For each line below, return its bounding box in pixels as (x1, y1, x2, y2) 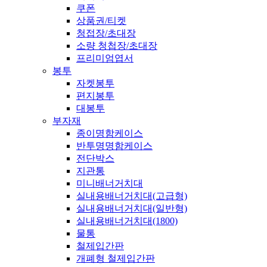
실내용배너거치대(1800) (76, 216, 178, 226)
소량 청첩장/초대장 (76, 41, 157, 51)
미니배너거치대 (76, 178, 143, 189)
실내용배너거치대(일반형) (76, 203, 187, 214)
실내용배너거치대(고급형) (76, 191, 187, 201)
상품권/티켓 (76, 15, 126, 26)
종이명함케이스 (76, 128, 143, 139)
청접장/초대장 (76, 28, 136, 39)
